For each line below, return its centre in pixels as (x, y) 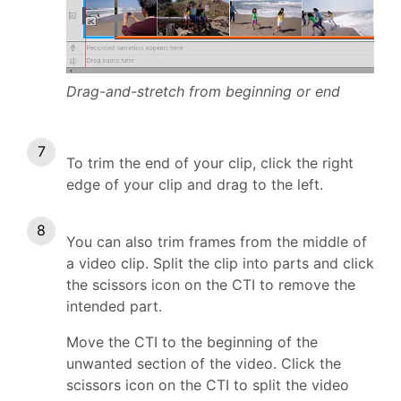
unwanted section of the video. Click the (204, 364)
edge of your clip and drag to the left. (195, 185)
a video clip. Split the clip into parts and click (220, 264)
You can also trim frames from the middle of (217, 242)
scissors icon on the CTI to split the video (208, 385)
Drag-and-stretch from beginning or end (203, 92)
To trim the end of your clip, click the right (210, 163)
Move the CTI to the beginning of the (192, 342)
